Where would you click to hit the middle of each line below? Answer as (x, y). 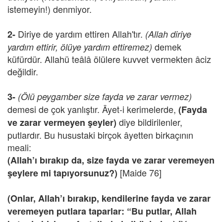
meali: (19, 147)
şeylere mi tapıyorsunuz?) (62, 173)
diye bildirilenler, (149, 122)
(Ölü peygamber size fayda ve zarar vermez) (104, 96)
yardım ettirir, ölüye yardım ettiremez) (80, 47)
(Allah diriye (168, 34)
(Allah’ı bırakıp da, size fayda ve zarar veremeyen (111, 160)
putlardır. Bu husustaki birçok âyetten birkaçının (100, 135)
